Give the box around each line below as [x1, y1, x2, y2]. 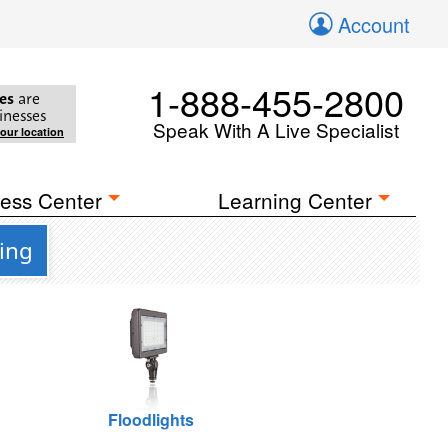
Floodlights [107, 408, 194, 431]
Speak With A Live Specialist [153, 116, 399, 143]
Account [338, 10, 410, 39]
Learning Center [218, 185, 373, 215]
